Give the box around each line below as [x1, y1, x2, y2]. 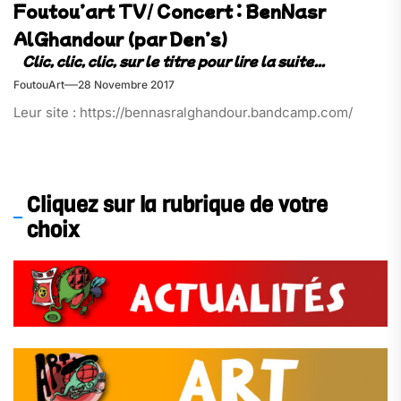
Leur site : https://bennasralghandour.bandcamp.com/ [13, 103, 353, 121]
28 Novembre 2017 [78, 77, 175, 91]
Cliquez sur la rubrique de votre [27, 191, 328, 220]
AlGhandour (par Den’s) [13, 27, 227, 50]
